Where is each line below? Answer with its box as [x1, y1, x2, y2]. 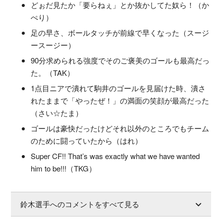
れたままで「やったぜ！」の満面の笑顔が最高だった [31, 95, 209, 106]
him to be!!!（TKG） [31, 163, 96, 174]
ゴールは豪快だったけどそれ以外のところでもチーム [31, 123, 209, 134]
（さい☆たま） [31, 108, 83, 118]
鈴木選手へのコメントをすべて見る [20, 198, 140, 209]
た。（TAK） [31, 67, 75, 78]
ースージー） [31, 40, 76, 51]
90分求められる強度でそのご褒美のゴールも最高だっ [31, 55, 210, 66]
